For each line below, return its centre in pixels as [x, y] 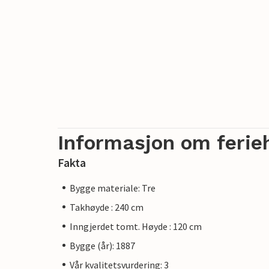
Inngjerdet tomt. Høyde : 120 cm [136, 226]
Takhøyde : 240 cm [107, 207]
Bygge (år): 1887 [102, 245]
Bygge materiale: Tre [113, 188]
